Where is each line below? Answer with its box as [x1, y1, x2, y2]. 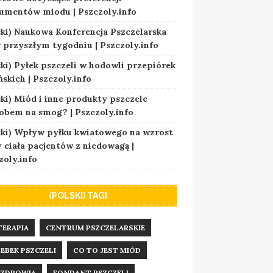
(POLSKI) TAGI [48, 190, 107, 200]
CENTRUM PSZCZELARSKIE [45, 222, 145, 232]
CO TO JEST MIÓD [73, 245, 141, 255]
